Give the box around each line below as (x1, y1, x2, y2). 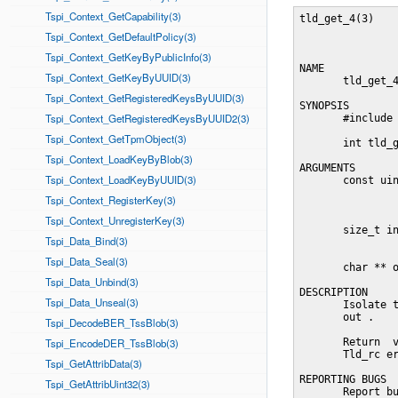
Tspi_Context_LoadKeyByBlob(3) (45, 152, 193, 166)
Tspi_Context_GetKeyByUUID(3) (45, 70, 191, 84)
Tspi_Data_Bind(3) (45, 234, 128, 248)
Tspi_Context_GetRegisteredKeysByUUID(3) (45, 91, 244, 105)
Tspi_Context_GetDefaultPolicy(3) (45, 29, 196, 44)
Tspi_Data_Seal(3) (45, 254, 128, 268)
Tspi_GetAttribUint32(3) (45, 377, 150, 391)
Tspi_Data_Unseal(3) (45, 295, 139, 309)
